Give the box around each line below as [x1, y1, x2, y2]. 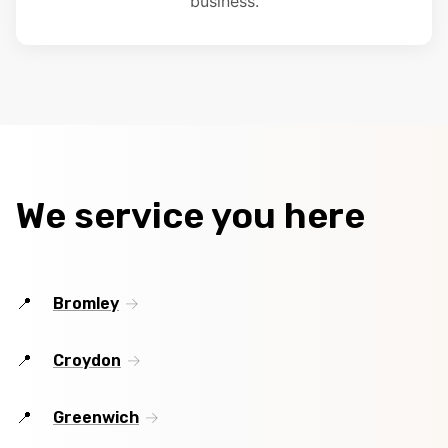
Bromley [53, 294, 119, 314]
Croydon [53, 351, 121, 371]
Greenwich [53, 408, 139, 428]
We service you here [16, 194, 365, 238]
